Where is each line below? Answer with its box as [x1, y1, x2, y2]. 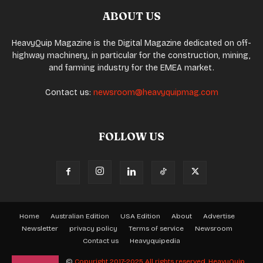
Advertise [203, 212, 235, 221]
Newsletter [21, 224, 58, 233]
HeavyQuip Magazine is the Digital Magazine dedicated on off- [12, 38, 251, 49]
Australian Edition [50, 212, 109, 221]
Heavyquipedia [130, 237, 180, 245]
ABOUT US [102, 9, 161, 23]
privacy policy [69, 224, 117, 233]
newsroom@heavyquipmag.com [93, 87, 218, 98]
